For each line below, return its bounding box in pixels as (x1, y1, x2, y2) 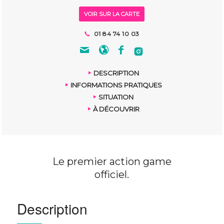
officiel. (94, 168, 129, 180)
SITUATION (98, 92, 134, 101)
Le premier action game (52, 155, 171, 167)
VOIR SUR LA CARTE (84, 10, 140, 17)
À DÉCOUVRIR (92, 104, 139, 113)
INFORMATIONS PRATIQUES (70, 80, 162, 89)
